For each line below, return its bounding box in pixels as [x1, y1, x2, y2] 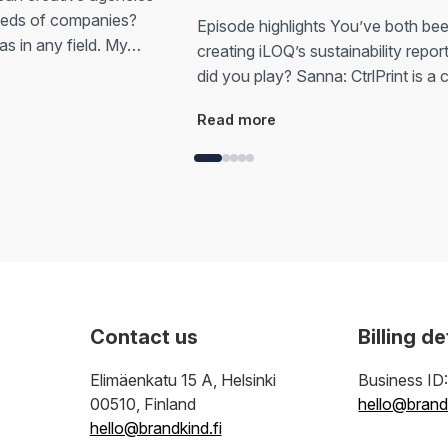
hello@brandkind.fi [89, 417, 222, 438]
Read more [196, 110, 276, 128]
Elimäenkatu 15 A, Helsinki [89, 369, 276, 390]
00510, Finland [89, 393, 196, 414]
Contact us [89, 324, 198, 349]
